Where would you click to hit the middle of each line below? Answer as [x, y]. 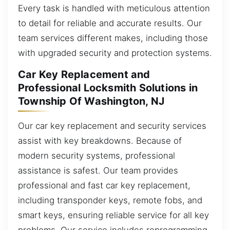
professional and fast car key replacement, [104, 185]
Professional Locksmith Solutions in [108, 88]
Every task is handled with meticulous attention [114, 8]
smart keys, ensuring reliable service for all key [113, 215]
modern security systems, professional [97, 155]
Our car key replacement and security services [112, 126]
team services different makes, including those [113, 38]
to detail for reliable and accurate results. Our [110, 23]
